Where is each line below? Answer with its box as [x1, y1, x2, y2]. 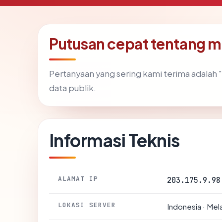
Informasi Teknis [49, 128, 180, 151]
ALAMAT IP [58, 174, 99, 183]
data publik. [49, 82, 96, 93]
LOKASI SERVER [58, 200, 116, 209]
